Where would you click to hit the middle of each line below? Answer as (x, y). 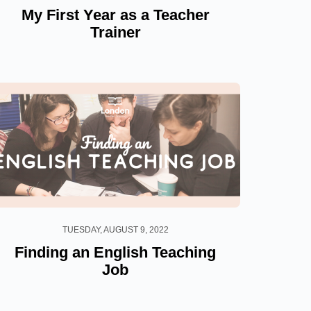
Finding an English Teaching (115, 252)
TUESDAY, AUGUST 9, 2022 (115, 229)
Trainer (115, 32)
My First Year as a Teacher (115, 15)
